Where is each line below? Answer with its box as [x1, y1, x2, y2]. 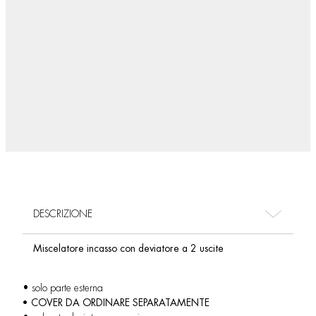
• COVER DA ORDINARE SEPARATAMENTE [23, 298, 209, 308]
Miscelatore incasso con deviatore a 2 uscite [33, 243, 224, 253]
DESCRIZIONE [33, 209, 92, 219]
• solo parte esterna [23, 283, 103, 293]
